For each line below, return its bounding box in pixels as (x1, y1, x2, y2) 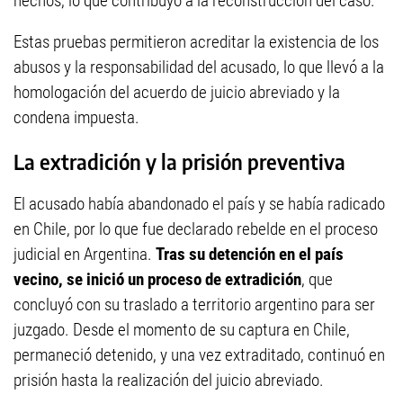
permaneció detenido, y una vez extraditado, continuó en (13, 345, 385, 366)
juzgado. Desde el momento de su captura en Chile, (13, 319, 350, 341)
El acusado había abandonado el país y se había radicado (13, 193, 385, 215)
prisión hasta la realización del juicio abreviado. (13, 370, 324, 391)
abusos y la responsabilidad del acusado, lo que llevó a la (13, 57, 384, 78)
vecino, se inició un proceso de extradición (13, 269, 301, 291)
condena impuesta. (13, 107, 139, 129)
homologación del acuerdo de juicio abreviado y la (13, 82, 340, 103)
